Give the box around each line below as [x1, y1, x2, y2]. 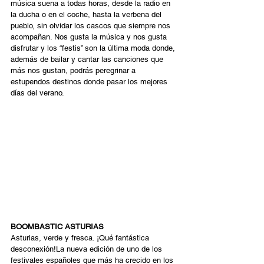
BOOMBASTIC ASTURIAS [11, 222, 106, 232]
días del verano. [11, 88, 64, 97]
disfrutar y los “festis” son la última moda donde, [11, 44, 177, 52]
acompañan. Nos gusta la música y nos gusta [11, 32, 169, 41]
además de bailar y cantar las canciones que [11, 55, 166, 64]
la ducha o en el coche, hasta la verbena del [11, 10, 164, 19]
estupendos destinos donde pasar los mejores [11, 77, 170, 86]
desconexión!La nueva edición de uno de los [11, 245, 164, 254]
